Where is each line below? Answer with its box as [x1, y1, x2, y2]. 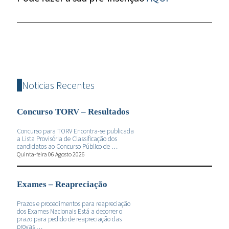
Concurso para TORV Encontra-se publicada [17, 126, 134, 135]
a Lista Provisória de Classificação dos [17, 134, 117, 143]
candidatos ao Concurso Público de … [17, 142, 118, 151]
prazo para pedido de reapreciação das [17, 214, 122, 223]
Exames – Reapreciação [17, 179, 107, 189]
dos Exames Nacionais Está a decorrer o [17, 207, 122, 216]
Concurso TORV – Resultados [17, 106, 129, 117]
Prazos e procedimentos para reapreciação [17, 199, 130, 208]
